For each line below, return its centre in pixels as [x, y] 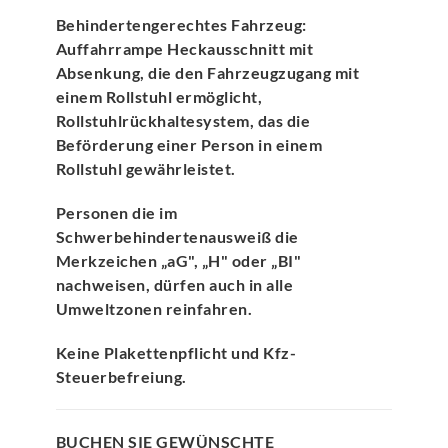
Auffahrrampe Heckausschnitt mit [184, 48]
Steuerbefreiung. [121, 376]
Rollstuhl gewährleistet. [145, 168]
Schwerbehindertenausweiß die [177, 236]
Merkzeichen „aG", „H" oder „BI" [178, 260]
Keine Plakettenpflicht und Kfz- [176, 352]
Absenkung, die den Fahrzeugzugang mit [207, 72]
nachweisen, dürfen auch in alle [174, 284]
